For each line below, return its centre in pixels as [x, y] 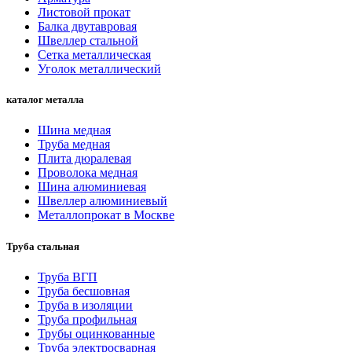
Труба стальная [43, 246]
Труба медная [74, 145]
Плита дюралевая [84, 159]
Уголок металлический [99, 69]
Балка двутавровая [87, 26]
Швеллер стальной [88, 40]
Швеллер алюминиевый [103, 201]
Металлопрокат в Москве [106, 215]
